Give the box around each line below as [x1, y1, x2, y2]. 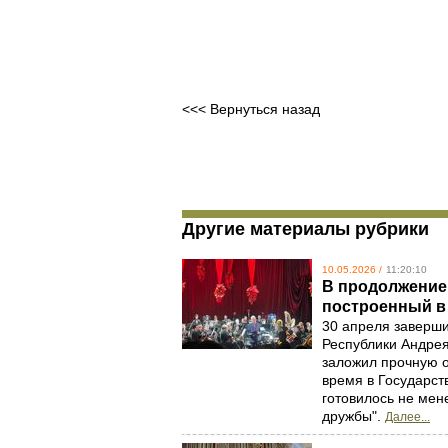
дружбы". [322, 408, 385, 424]
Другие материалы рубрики [182, 219, 429, 239]
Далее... [385, 410, 430, 424]
